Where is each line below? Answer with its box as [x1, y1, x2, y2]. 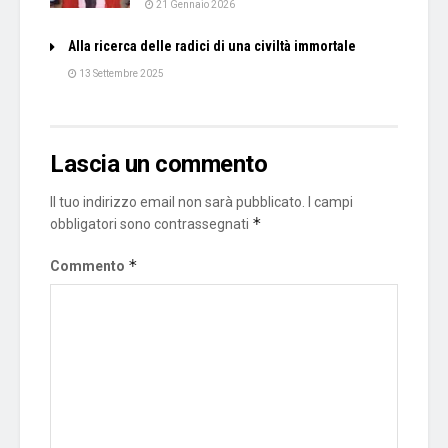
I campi [308, 193, 353, 210]
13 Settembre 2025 [77, 67, 164, 79]
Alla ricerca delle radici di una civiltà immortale [68, 37, 356, 54]
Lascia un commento [50, 149, 268, 178]
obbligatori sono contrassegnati [50, 215, 252, 232]
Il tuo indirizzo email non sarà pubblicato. [50, 193, 305, 210]
